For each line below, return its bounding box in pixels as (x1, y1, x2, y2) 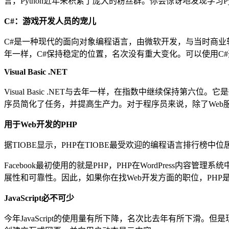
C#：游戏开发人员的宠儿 (4, 17, 96, 26)
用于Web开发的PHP (4, 120, 77, 129)
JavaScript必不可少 (4, 194, 74, 203)
